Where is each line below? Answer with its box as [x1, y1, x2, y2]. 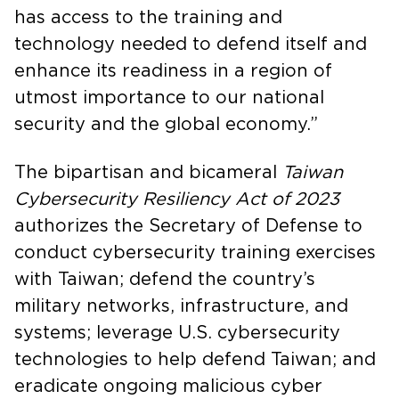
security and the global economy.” [14, 115, 318, 134]
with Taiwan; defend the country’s [14, 270, 315, 289]
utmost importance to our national [14, 88, 324, 107]
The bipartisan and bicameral [14, 163, 282, 182]
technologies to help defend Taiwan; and [14, 350, 376, 369]
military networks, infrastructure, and [14, 297, 348, 315]
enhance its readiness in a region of [14, 61, 332, 80]
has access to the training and [14, 8, 282, 27]
